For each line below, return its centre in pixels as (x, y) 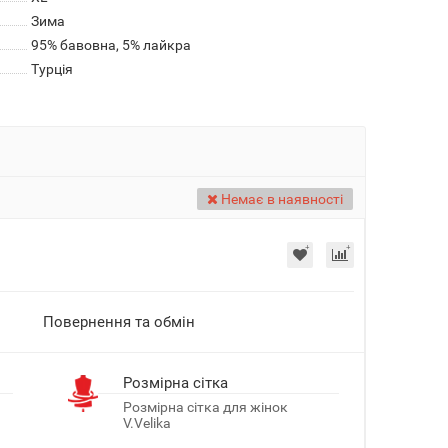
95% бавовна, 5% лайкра (110, 45)
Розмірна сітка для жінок (205, 407)
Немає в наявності (280, 199)
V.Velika (146, 423)
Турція (51, 69)
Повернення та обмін (118, 322)
